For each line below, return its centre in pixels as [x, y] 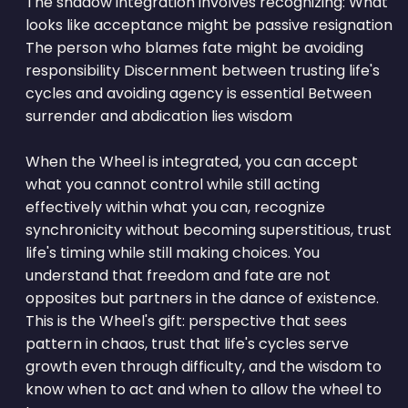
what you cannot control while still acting [172, 184]
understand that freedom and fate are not [178, 275]
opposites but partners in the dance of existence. [202, 298]
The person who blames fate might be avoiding [194, 47]
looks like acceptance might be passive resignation [209, 25]
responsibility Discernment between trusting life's [202, 70]
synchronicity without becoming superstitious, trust [208, 229]
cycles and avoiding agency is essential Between [198, 93]
